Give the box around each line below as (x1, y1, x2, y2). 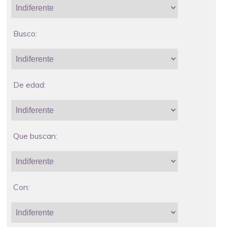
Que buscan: (13, 130, 57, 141)
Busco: (13, 28, 37, 39)
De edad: (13, 79, 46, 90)
